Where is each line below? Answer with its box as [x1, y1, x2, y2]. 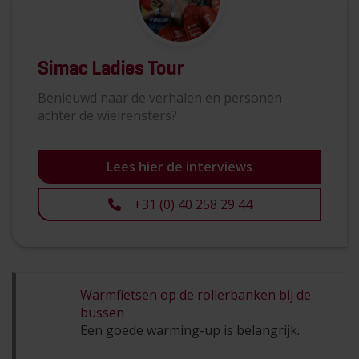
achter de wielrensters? [38, 106, 177, 124]
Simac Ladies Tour [38, 58, 184, 79]
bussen [80, 303, 124, 321]
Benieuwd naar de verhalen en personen [38, 88, 282, 107]
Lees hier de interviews [107, 157, 252, 175]
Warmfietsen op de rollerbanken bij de [80, 285, 311, 304]
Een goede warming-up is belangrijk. [80, 321, 300, 339]
